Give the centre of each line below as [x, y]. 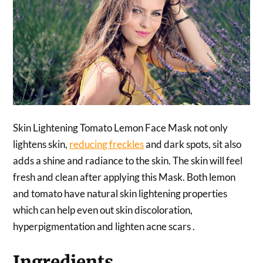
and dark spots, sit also [193, 144]
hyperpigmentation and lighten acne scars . [104, 226]
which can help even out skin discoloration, [103, 210]
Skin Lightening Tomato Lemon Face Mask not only [121, 127]
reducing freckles [107, 144]
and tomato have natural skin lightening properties [120, 193]
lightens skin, [41, 144]
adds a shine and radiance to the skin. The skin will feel [128, 160]
